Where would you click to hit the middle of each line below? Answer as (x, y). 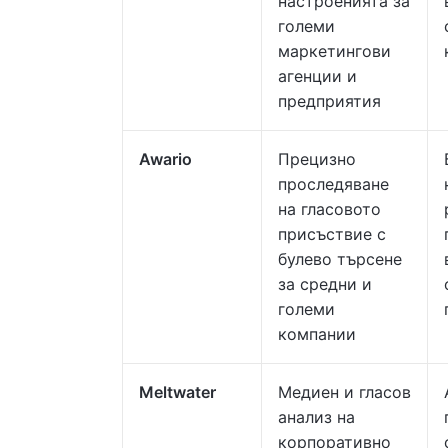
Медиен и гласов (344, 392)
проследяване (333, 184)
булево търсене (340, 259)
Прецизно (317, 159)
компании (317, 334)
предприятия (329, 101)
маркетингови (334, 51)
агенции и (317, 76)
